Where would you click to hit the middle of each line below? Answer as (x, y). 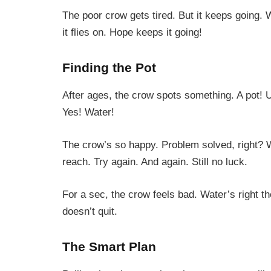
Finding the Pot (109, 68)
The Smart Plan (109, 247)
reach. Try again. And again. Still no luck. (155, 162)
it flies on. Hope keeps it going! (132, 32)
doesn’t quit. (90, 211)
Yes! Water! (88, 113)
